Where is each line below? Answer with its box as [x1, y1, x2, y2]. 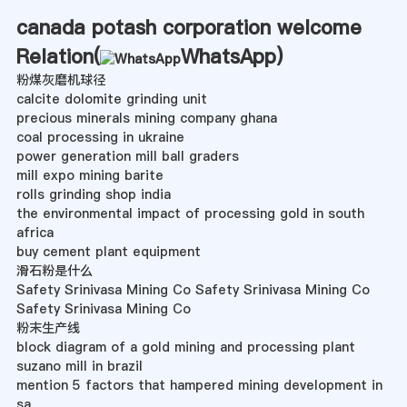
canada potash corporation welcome [15, 14, 362, 42]
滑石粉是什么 [15, 262, 93, 281]
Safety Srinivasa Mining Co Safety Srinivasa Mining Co [15, 281, 370, 300]
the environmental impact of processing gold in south [15, 204, 364, 223]
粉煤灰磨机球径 [15, 71, 105, 90]
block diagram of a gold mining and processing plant [15, 338, 355, 357]
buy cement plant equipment [15, 243, 201, 262]
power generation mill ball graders [15, 147, 239, 166]
